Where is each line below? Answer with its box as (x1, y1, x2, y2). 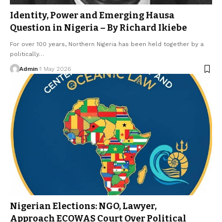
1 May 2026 (39, 65, 71, 73)
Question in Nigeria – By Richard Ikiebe (10, 22, 187, 34)
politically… (10, 51, 44, 58)
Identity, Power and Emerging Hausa (10, 10, 174, 21)
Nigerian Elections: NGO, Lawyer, (10, 200, 157, 212)
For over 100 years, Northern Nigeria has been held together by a (10, 41, 204, 48)
